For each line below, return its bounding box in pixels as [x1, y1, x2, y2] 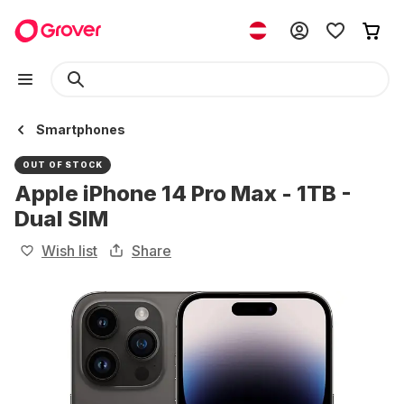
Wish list [41, 242, 97, 260]
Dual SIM [14, 206, 108, 232]
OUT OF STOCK [23, 160, 103, 170]
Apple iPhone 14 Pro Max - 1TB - [14, 180, 352, 207]
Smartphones [36, 122, 125, 137]
